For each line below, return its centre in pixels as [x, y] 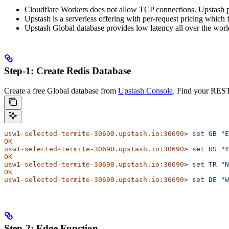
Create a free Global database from [61, 90]
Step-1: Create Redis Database [67, 71]
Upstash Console [145, 90]
